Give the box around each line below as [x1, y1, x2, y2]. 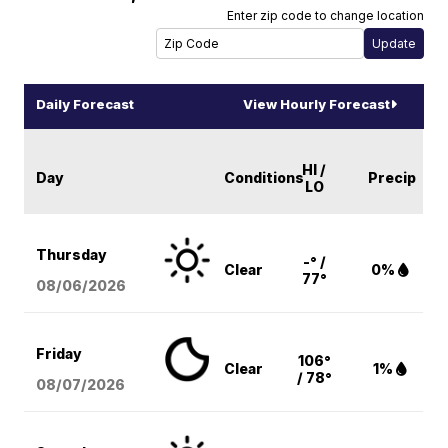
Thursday [36, 245, 108, 263]
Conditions [224, 168, 305, 186]
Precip [368, 168, 417, 186]
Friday [36, 344, 83, 362]
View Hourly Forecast [242, 95, 390, 112]
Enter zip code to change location [226, 7, 424, 23]
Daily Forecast [36, 95, 135, 112]
